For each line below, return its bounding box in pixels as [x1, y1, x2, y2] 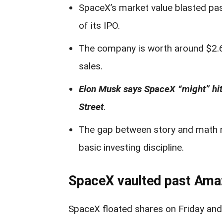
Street [79, 101, 104, 112]
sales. [79, 60, 103, 72]
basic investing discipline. [79, 142, 184, 153]
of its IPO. [79, 20, 120, 31]
